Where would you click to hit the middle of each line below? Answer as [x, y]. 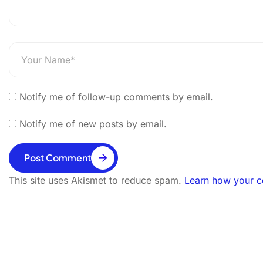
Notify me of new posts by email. [93, 124]
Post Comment [58, 158]
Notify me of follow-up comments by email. [116, 97]
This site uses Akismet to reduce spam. [97, 180]
